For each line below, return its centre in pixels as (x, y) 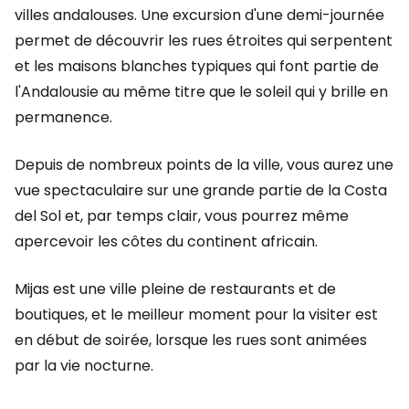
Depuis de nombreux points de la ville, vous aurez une (204, 165)
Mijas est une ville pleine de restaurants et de (175, 289)
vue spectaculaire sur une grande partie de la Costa (201, 190)
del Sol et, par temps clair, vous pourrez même (182, 216)
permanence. (63, 117)
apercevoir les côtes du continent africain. (166, 241)
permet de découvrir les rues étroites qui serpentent (204, 41)
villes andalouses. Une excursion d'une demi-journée (199, 15)
